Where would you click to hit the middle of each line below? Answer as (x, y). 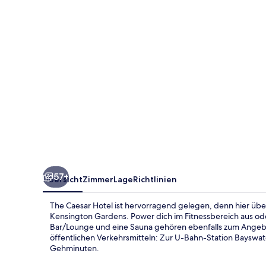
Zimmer (98, 179)
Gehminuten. (75, 248)
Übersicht (63, 179)
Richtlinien (155, 179)
